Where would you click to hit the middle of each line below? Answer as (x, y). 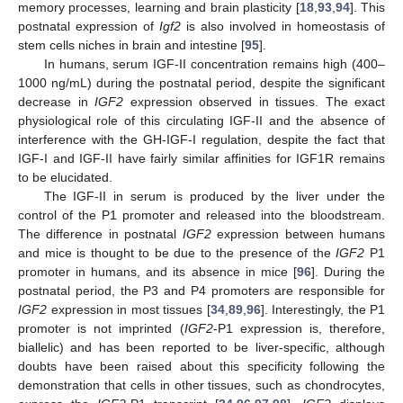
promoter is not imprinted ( (101, 329)
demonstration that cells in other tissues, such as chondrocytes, (201, 385)
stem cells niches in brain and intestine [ (131, 45)
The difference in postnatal (100, 234)
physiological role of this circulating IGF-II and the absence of (201, 121)
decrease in (56, 102)
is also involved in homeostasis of (283, 27)
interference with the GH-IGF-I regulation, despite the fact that (201, 140)
